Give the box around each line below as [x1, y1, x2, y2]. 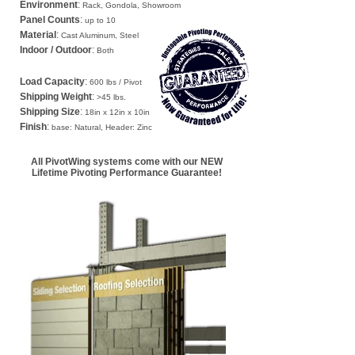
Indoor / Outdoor [20, 44, 92, 55]
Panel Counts [20, 14, 80, 25]
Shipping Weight [20, 91, 92, 102]
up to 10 [82, 16, 116, 25]
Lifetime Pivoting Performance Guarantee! [32, 167, 222, 178]
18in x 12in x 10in [82, 108, 150, 116]
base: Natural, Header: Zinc [49, 123, 152, 132]
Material [20, 29, 56, 40]
